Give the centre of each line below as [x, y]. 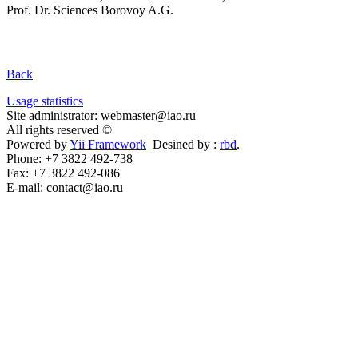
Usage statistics [45, 101]
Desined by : [183, 144]
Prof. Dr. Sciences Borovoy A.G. [90, 10]
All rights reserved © [61, 129]
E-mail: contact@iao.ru [65, 187]
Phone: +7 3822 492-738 [70, 158]
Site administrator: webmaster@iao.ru [101, 115]
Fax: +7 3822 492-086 [63, 173]
